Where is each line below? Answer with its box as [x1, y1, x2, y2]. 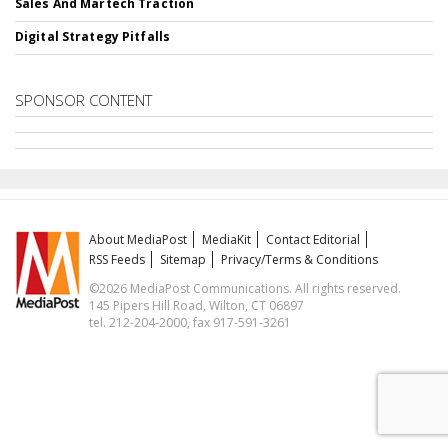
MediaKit [202, 231, 252, 248]
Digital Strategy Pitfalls [15, 28, 170, 45]
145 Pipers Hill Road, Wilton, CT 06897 [89, 297, 305, 314]
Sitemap [160, 251, 207, 268]
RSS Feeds [89, 251, 146, 268]
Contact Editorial [266, 231, 361, 248]
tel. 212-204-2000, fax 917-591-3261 [89, 314, 292, 331]
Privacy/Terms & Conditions [221, 251, 379, 268]
